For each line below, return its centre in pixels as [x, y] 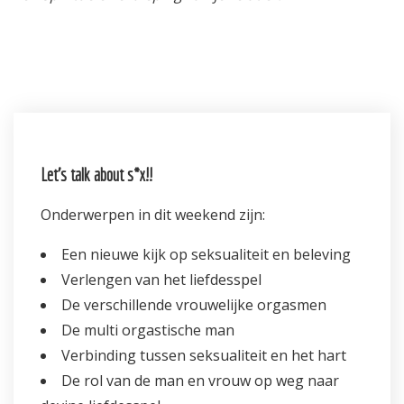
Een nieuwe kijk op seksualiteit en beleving [206, 255]
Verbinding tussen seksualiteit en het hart [204, 356]
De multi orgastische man [148, 331]
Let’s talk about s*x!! [96, 175]
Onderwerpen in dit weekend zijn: [153, 215]
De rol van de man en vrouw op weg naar [200, 381]
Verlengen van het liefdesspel [161, 280]
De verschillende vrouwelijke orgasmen [194, 305]
